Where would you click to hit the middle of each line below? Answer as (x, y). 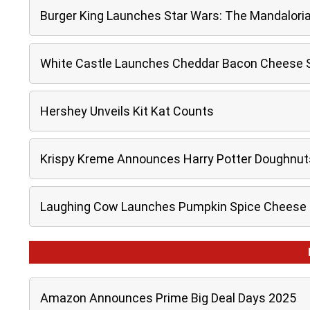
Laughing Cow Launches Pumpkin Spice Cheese (173, 207)
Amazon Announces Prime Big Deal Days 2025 (168, 298)
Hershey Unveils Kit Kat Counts (127, 111)
